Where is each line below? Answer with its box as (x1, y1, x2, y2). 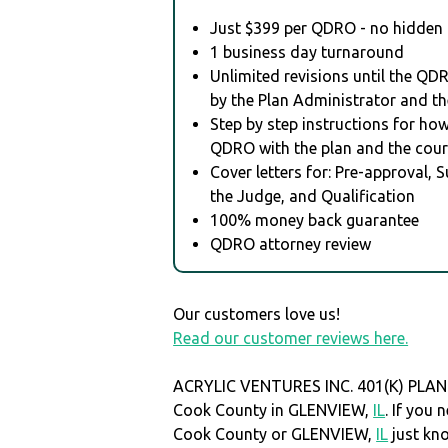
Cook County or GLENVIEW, (173, 424, 377, 443)
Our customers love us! (173, 304, 341, 323)
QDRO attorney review (210, 234, 372, 253)
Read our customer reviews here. (173, 328, 409, 347)
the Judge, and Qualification (210, 186, 416, 205)
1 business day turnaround (210, 42, 405, 61)
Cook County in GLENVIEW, (173, 400, 374, 419)
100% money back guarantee (210, 210, 420, 229)
